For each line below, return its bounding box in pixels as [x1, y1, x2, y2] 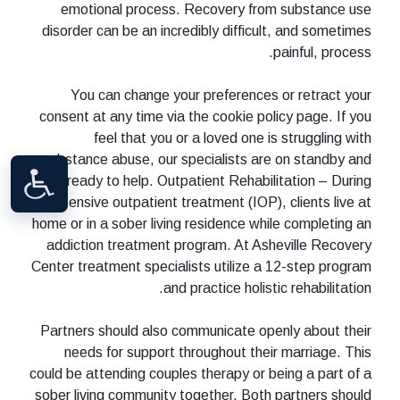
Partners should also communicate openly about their [40, 322, 371, 338]
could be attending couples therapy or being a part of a [29, 365, 371, 381]
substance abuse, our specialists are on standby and [43, 151, 371, 167]
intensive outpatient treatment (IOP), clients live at [54, 194, 371, 210]
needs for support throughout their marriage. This [64, 344, 371, 360]
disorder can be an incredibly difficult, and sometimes [42, 22, 371, 38]
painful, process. [273, 44, 371, 60]
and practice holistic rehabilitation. [163, 279, 371, 296]
